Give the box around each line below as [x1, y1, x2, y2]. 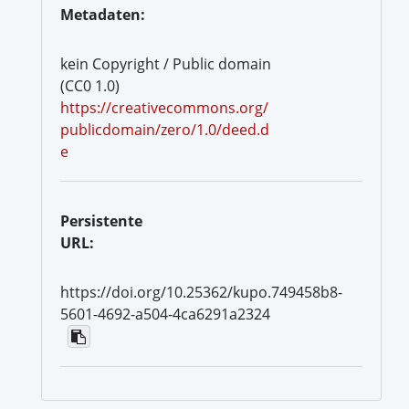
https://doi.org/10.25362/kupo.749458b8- [60, 281, 342, 302]
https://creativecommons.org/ [60, 97, 268, 118]
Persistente [60, 210, 142, 231]
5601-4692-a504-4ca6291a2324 [60, 303, 270, 324]
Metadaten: [60, 4, 145, 25]
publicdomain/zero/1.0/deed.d [60, 119, 269, 140]
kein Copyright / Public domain [60, 53, 271, 74]
